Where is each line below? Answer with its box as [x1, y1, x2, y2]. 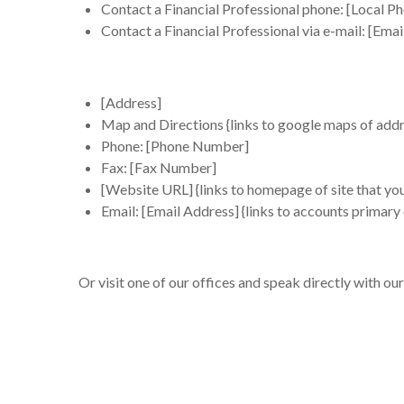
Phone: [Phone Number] [101, 137, 249, 154]
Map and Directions [101, 115, 224, 133]
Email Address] [146, 202, 239, 219]
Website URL [106, 180, 188, 197]
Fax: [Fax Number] [101, 159, 216, 176]
